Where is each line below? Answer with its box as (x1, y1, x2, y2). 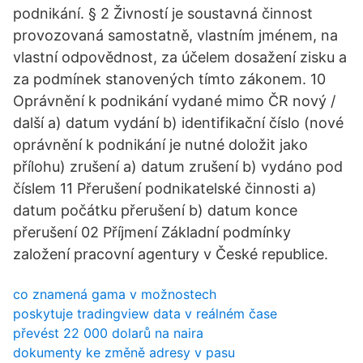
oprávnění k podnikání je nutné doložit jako (13, 136, 308, 153)
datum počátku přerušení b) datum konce (13, 202, 297, 219)
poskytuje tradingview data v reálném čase (13, 305, 277, 322)
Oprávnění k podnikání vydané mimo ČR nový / (13, 92, 335, 109)
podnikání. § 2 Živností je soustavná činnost (13, 5, 313, 22)
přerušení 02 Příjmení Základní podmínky (13, 224, 291, 241)
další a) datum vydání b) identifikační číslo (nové (13, 114, 344, 131)
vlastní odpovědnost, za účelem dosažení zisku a (13, 49, 347, 66)
